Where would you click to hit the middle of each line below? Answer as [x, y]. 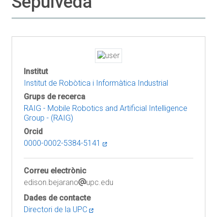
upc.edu [100, 182]
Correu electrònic [55, 171]
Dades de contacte [57, 198]
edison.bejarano [51, 182]
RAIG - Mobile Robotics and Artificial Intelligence [106, 108]
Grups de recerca [54, 97]
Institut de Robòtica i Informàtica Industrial [96, 83]
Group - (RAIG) [48, 118]
